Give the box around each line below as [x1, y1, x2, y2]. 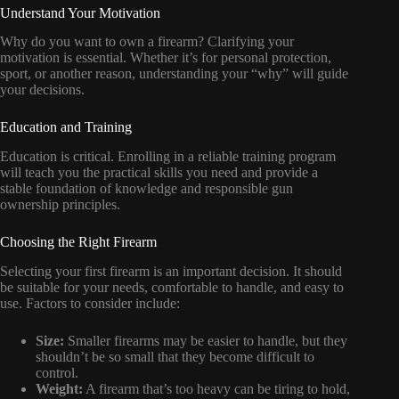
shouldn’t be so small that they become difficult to [36, 348, 314, 364]
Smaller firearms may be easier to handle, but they [64, 332, 347, 348]
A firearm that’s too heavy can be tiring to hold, [83, 380, 350, 396]
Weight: [36, 380, 83, 396]
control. [36, 364, 78, 380]
